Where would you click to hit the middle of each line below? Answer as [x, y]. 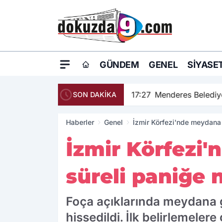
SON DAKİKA [95, 95]
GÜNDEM [119, 65]
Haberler [80, 122]
